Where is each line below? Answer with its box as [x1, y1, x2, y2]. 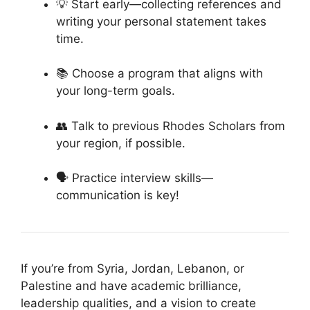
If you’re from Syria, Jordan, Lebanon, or [21, 262, 244, 276]
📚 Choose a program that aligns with [56, 66, 263, 81]
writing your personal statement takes [56, 14, 266, 28]
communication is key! [56, 188, 179, 203]
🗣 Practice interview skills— [56, 171, 213, 185]
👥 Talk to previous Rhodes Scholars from [56, 118, 285, 133]
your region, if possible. [56, 136, 185, 150]
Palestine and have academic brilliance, [21, 279, 241, 293]
